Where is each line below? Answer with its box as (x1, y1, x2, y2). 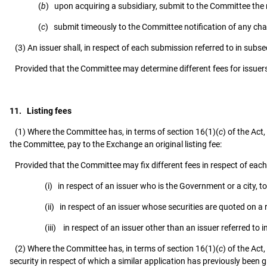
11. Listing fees (10, 106, 72, 116)
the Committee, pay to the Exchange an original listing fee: (10, 139, 222, 150)
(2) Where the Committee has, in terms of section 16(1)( (10, 244, 219, 254)
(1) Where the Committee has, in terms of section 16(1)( (10, 127, 219, 137)
